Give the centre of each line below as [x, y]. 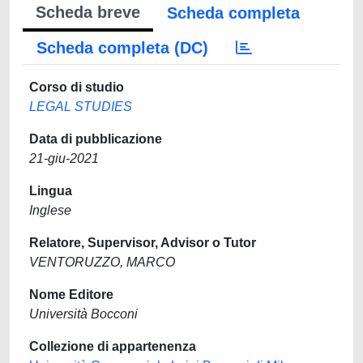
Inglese [50, 210]
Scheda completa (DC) [122, 48]
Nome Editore [71, 295]
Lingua [51, 191]
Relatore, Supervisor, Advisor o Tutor [143, 243]
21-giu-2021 [64, 158]
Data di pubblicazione [96, 139]
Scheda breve [88, 12]
